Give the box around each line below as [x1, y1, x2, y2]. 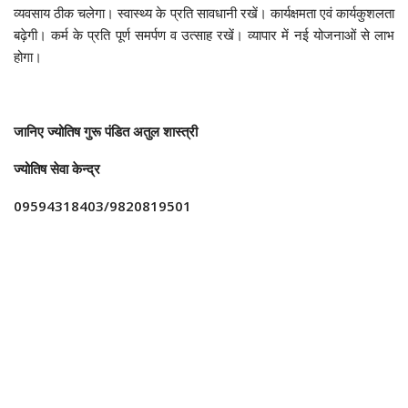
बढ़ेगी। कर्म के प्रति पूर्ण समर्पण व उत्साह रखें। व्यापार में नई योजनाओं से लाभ [14, 25, 394, 44]
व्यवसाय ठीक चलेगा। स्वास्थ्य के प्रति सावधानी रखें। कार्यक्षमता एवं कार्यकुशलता [14, 3, 394, 22]
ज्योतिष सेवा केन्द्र [14, 158, 104, 178]
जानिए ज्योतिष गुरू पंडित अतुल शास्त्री [14, 121, 201, 140]
